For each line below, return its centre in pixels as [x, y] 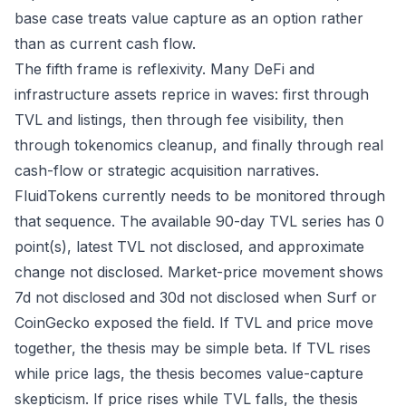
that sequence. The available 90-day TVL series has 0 [199, 221]
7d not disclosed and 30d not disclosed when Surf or [196, 297]
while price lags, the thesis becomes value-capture [189, 373]
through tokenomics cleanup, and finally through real [199, 145]
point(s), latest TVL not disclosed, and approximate [189, 246]
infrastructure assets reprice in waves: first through [192, 94]
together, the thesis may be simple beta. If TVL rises [193, 348]
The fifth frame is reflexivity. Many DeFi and [164, 69]
